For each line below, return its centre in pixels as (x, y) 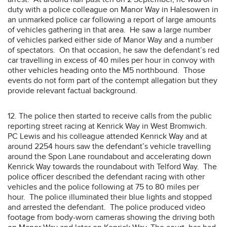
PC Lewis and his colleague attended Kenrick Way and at (107, 136)
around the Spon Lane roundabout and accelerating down (109, 156)
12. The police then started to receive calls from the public (110, 116)
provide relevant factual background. (72, 90)
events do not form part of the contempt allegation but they (112, 80)
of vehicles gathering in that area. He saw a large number (109, 30)
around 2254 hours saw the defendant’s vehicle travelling (109, 146)
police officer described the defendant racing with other (106, 177)
